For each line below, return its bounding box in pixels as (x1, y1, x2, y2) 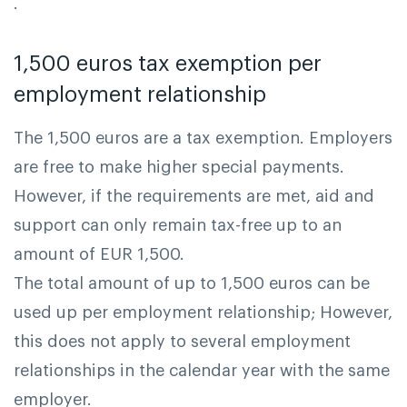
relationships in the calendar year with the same (14, 362, 390, 380)
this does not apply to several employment (14, 333, 351, 351)
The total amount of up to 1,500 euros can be (14, 275, 370, 293)
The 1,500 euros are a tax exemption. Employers (14, 130, 392, 147)
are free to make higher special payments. (14, 159, 344, 176)
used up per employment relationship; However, (14, 304, 392, 322)
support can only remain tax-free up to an (14, 217, 342, 234)
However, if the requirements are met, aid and (14, 188, 374, 205)
